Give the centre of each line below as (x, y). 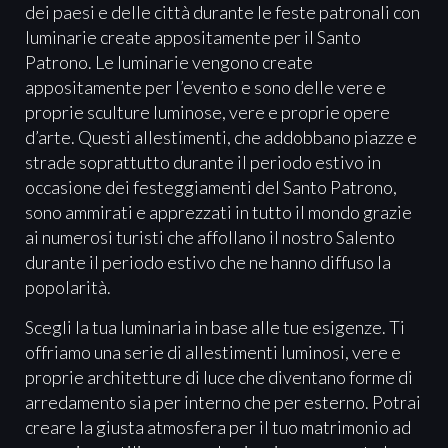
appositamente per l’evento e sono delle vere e (205, 87)
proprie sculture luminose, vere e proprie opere (207, 112)
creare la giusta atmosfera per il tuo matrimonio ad (218, 426)
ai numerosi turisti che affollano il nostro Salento (210, 237)
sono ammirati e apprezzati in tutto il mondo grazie (218, 212)
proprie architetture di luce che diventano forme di (219, 376)
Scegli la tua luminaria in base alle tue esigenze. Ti (215, 326)
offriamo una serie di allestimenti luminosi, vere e (213, 351)
